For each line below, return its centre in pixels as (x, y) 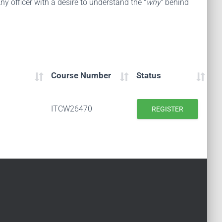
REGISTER (167, 109)
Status (149, 75)
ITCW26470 (72, 109)
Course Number (81, 75)
